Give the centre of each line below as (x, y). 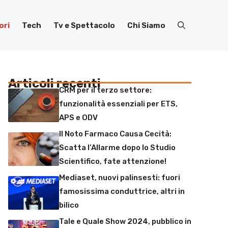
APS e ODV (78, 118)
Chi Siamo (146, 25)
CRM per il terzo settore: (105, 90)
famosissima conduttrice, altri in (122, 191)
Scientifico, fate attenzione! (113, 161)
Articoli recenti (54, 83)
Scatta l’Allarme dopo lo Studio (117, 148)
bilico (69, 205)
